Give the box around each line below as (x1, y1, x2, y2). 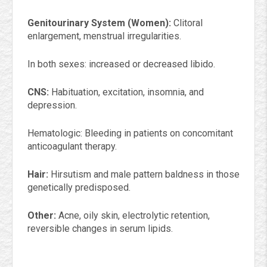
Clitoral (171, 17, 203, 29)
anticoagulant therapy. (27, 141, 117, 152)
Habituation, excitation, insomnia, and (49, 86, 204, 98)
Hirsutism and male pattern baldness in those (48, 169, 240, 180)
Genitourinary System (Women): (27, 17, 171, 29)
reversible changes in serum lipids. (27, 223, 173, 234)
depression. (27, 100, 77, 111)
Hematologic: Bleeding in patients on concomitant (27, 128, 233, 139)
